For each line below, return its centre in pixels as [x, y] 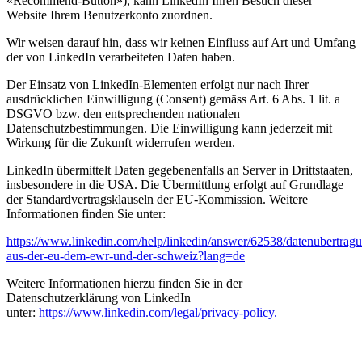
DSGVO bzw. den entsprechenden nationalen [123, 114]
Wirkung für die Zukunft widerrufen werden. [121, 143]
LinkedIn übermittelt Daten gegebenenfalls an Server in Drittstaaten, [180, 170]
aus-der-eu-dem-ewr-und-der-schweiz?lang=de [126, 256]
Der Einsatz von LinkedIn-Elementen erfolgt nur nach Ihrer [158, 85]
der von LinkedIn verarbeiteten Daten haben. [121, 57]
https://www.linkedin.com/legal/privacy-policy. [158, 313]
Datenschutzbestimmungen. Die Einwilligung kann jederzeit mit [169, 128]
